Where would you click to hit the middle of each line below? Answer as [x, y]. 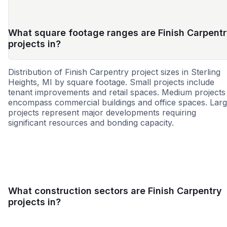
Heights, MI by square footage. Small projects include [111, 82]
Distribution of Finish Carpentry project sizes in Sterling [114, 72]
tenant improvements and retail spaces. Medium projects [117, 92]
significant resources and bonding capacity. [91, 123]
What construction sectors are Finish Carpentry [115, 191]
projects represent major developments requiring [102, 113]
